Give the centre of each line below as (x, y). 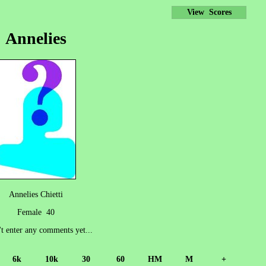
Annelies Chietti (36, 194)
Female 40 (36, 212)
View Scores (209, 12)
